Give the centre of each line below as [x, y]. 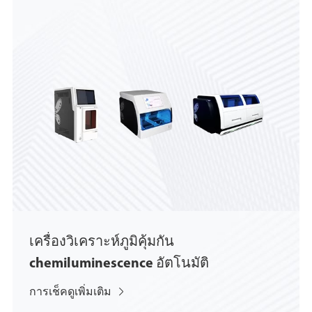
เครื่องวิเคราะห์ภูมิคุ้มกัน [101, 242]
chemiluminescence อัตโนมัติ [119, 264]
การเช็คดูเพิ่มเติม [71, 292]
